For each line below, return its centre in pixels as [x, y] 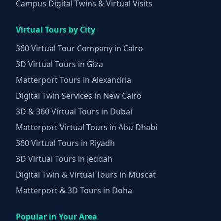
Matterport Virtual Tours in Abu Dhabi [87, 128]
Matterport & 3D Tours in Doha [74, 191]
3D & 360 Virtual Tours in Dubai [74, 112]
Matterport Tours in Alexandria [74, 80]
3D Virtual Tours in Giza [59, 64]
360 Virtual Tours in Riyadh [65, 143]
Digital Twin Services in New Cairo [79, 96]
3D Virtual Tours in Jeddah [64, 159]
